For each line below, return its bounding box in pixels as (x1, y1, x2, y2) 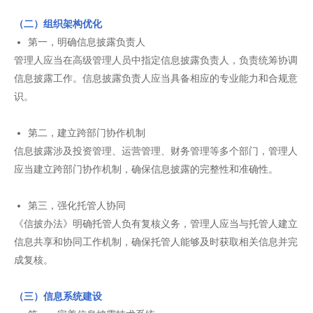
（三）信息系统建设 (14, 291, 102, 302)
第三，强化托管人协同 (28, 200, 126, 211)
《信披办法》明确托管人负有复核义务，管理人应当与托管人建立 (14, 218, 298, 229)
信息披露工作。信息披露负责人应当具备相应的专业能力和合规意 (14, 73, 298, 84)
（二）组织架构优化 (14, 18, 102, 29)
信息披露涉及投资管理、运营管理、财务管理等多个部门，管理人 (14, 145, 298, 156)
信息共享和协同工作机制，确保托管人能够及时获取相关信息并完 (14, 236, 298, 247)
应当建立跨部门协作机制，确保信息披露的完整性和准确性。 (14, 163, 278, 175)
